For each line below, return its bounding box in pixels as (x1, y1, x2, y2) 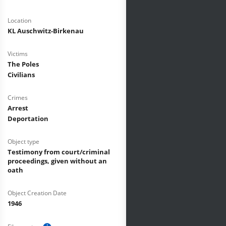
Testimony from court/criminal (8, 147, 110, 156)
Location (8, 16, 31, 25)
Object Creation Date (8, 189, 67, 197)
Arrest (8, 103, 28, 112)
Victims (8, 49, 28, 58)
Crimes (8, 93, 28, 102)
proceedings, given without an (8, 156, 107, 165)
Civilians (8, 70, 35, 79)
